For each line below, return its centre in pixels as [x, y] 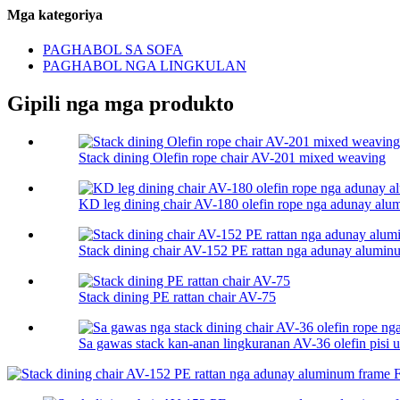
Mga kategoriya [55, 15]
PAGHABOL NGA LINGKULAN [145, 66]
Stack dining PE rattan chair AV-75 [177, 297]
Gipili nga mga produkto [121, 104]
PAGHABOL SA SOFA [113, 50]
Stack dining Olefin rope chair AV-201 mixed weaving [232, 158]
